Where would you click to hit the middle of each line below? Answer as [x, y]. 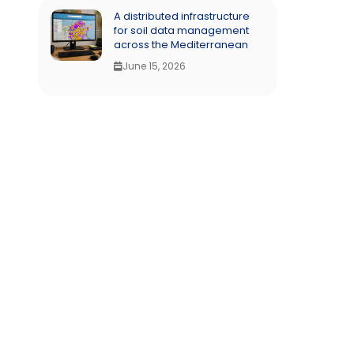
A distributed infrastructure [182, 16]
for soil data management [182, 30]
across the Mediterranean [181, 45]
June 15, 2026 [154, 66]
